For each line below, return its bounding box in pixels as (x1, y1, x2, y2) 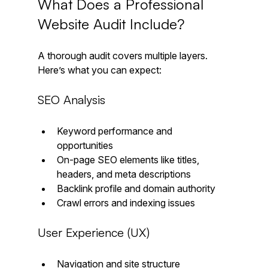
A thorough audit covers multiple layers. (37, 50, 210, 62)
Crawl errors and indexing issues (56, 197, 195, 209)
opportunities (56, 139, 118, 152)
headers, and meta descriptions (56, 168, 196, 181)
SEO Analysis (37, 92, 105, 108)
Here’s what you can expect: (37, 64, 162, 77)
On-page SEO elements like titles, (56, 154, 202, 166)
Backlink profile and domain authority (56, 182, 220, 195)
